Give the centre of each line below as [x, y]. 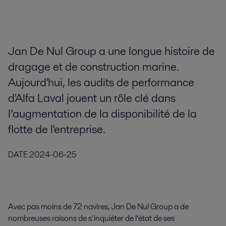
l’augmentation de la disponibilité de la [102, 114]
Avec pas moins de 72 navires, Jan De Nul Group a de [98, 206]
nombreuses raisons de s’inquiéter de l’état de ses [91, 218]
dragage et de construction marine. [94, 67]
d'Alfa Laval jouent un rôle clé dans [92, 98]
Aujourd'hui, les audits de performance [101, 82]
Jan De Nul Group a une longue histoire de [111, 51]
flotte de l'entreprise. [57, 129]
